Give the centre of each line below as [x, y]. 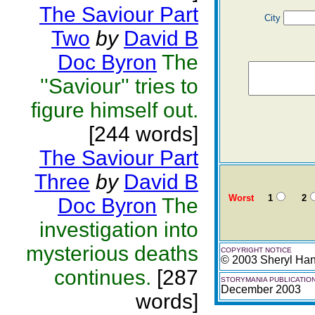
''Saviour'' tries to [119, 86]
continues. [103, 277]
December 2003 [261, 289]
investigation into [119, 230]
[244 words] [143, 134]
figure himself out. [115, 110]
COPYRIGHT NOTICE [256, 250]
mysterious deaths [112, 253]
